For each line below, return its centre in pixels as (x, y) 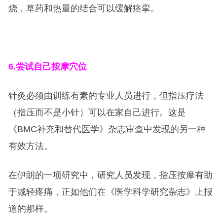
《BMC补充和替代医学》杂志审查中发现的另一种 (107, 129)
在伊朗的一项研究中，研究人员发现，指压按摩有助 (110, 175)
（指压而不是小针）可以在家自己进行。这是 (97, 113)
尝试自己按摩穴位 (51, 67)
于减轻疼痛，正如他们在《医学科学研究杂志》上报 (110, 192)
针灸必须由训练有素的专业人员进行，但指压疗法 (106, 96)
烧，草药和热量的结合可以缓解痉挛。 (84, 9)
